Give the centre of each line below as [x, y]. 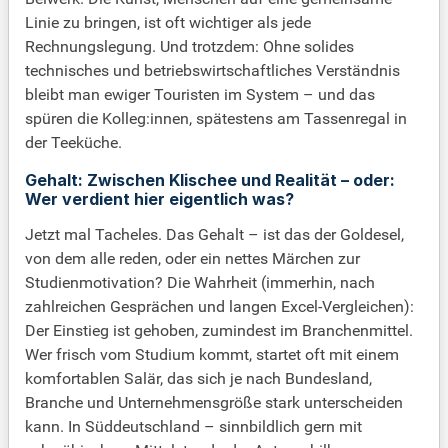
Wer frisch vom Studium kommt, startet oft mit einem [212, 355]
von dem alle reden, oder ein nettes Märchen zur [192, 259]
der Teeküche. [73, 143]
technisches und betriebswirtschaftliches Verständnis [212, 71]
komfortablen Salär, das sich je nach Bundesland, [198, 379]
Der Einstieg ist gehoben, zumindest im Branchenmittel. [219, 331]
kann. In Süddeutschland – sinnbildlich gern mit [193, 427]
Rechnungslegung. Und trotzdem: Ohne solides [189, 47]
